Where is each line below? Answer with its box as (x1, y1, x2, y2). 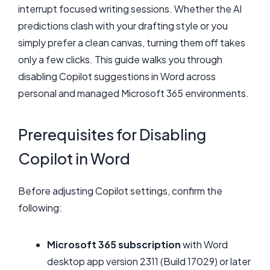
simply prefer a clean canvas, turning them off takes (18, 36, 245, 49)
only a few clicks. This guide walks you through (18, 53, 222, 66)
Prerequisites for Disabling (18, 124, 206, 144)
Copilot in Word (18, 148, 130, 168)
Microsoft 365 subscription (47, 238, 181, 251)
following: (18, 201, 62, 214)
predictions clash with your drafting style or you (18, 19, 228, 32)
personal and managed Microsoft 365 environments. (18, 87, 249, 99)
